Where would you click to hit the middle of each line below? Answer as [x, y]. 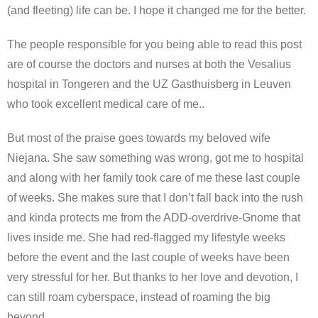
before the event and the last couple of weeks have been [148, 257]
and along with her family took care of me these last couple [154, 178]
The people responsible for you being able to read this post [154, 44]
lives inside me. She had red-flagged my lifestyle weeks [146, 237]
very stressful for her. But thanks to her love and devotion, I [153, 277]
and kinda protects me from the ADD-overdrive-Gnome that [154, 218]
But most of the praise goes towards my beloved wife [139, 138]
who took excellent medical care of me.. [106, 104]
